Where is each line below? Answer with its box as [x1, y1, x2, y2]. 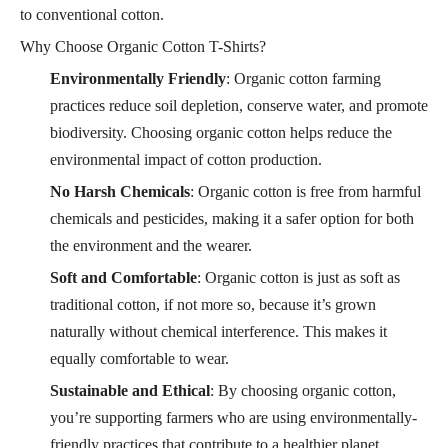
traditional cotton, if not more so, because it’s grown [50, 295, 376, 313]
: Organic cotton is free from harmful [190, 182, 421, 200]
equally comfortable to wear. [50, 349, 229, 367]
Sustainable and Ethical [50, 381, 210, 399]
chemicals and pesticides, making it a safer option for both [50, 209, 414, 227]
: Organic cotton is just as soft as [197, 268, 400, 286]
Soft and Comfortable [50, 268, 197, 286]
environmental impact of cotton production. [50, 150, 322, 168]
